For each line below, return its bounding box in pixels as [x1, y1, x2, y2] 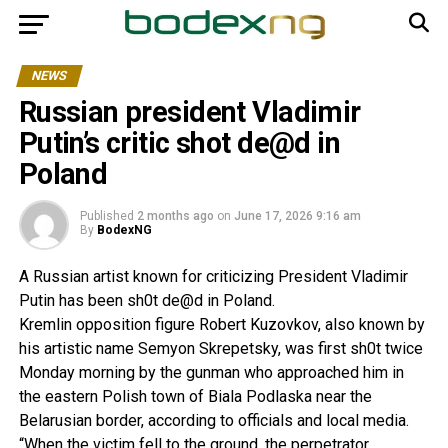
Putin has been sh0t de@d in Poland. [18, 291, 275, 310]
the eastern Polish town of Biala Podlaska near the [18, 387, 372, 406]
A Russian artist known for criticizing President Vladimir [18, 267, 408, 286]
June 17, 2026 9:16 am [233, 209, 361, 223]
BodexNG [96, 223, 152, 237]
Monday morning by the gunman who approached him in [18, 363, 404, 382]
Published [79, 209, 134, 223]
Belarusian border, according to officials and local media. [18, 411, 409, 430]
